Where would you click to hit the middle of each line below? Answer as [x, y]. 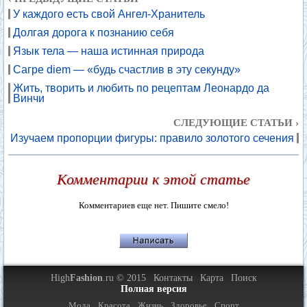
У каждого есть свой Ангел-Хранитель [109, 14]
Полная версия [153, 289]
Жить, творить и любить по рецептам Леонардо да [141, 88]
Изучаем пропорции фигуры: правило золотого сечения [152, 138]
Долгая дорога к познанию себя [94, 33]
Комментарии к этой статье [153, 179]
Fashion [86, 278]
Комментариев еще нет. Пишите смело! [153, 205]
